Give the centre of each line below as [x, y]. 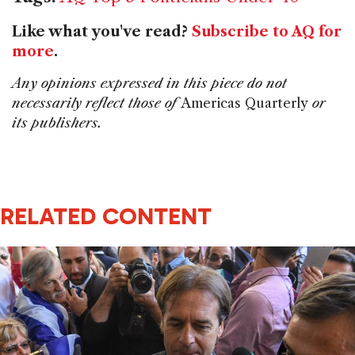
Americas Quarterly [244, 103]
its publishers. [57, 123]
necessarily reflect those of [96, 103]
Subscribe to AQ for [267, 32]
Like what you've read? [102, 32]
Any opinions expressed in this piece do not [149, 84]
